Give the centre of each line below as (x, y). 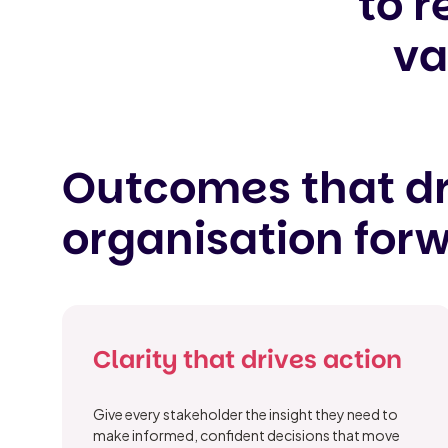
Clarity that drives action (248, 360)
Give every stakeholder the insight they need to (246, 414)
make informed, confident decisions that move (247, 435)
